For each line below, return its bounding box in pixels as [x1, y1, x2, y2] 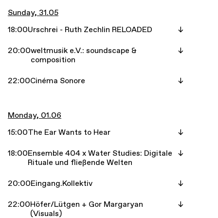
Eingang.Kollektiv [31, 179, 92, 188]
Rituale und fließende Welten [28, 158, 132, 167]
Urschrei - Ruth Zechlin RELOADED [28, 25, 152, 35]
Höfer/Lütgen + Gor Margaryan [30, 200, 143, 209]
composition [31, 55, 75, 65]
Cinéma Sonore [30, 76, 85, 86]
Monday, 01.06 [8, 110, 61, 120]
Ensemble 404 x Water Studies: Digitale [28, 148, 172, 158]
